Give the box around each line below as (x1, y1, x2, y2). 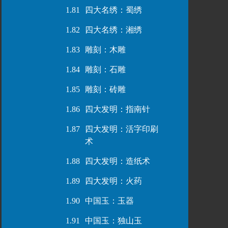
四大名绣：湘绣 (84, 25, 142, 34)
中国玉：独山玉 (84, 216, 142, 225)
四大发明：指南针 (84, 105, 150, 113)
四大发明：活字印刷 (84, 125, 158, 133)
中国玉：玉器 (84, 196, 134, 205)
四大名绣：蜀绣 (84, 6, 142, 14)
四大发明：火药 (84, 177, 142, 185)
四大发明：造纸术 (84, 157, 150, 165)
